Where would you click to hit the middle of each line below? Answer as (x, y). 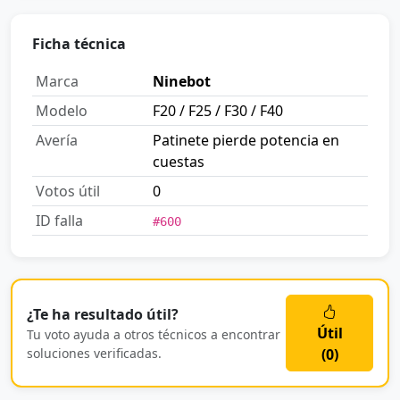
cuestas (179, 162)
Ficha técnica (79, 44)
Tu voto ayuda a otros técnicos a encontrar (154, 335)
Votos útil (68, 192)
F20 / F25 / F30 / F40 (218, 111)
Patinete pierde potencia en (246, 141)
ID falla (59, 221)
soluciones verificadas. (94, 354)
